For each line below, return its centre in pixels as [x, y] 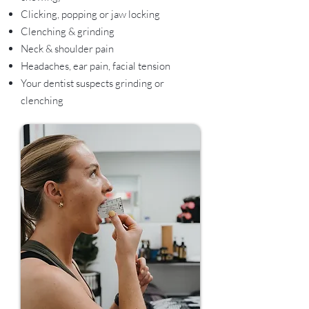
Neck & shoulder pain [67, 49]
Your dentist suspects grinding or [92, 83]
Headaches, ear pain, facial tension [96, 66]
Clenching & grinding [68, 31]
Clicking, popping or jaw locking [90, 14]
